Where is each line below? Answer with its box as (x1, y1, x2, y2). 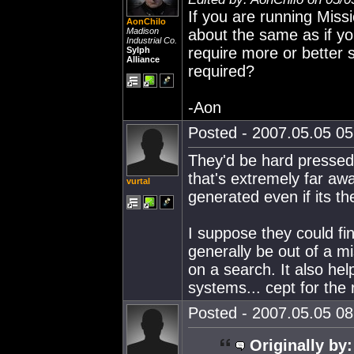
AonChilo (126, 17, 166, 26)
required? (188, 62, 254, 80)
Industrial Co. (126, 36, 177, 45)
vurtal (126, 176, 150, 186)
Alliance (126, 55, 160, 64)
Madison (126, 26, 159, 36)
